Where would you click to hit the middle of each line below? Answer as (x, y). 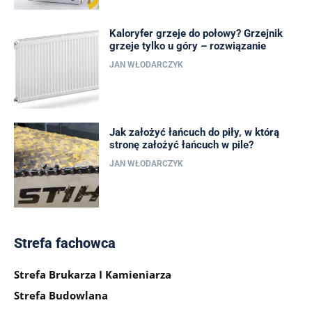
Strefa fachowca (65, 243)
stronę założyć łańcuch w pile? (182, 145)
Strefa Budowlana (61, 296)
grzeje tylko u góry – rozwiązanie (188, 46)
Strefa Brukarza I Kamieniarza (93, 275)
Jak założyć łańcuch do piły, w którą (195, 133)
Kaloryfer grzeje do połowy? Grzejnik (196, 33)
